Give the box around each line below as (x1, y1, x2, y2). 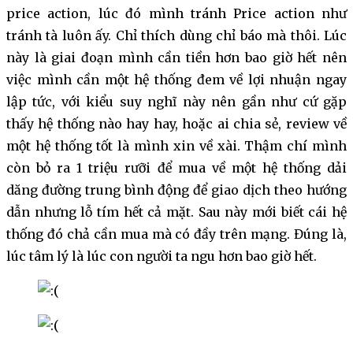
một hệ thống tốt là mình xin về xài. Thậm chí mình (6, 138, 347, 154)
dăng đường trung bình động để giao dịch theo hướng (6, 182, 347, 199)
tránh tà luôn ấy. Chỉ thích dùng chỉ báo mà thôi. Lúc (6, 28, 347, 44)
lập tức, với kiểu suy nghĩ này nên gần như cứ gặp (6, 94, 347, 110)
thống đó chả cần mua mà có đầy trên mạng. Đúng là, (6, 226, 347, 243)
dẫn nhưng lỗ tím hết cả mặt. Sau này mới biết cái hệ (6, 204, 347, 221)
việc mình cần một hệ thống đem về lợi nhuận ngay (6, 72, 347, 88)
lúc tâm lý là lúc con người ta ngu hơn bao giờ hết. (6, 248, 320, 265)
